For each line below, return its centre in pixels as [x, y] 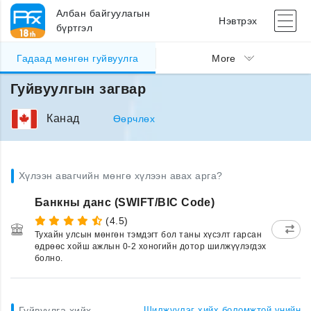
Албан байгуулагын [103, 13]
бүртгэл [75, 28]
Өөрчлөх [134, 119]
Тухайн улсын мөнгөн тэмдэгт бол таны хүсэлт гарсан [149, 234]
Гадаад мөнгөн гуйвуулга [78, 59]
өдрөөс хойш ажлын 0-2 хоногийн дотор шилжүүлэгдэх [151, 246]
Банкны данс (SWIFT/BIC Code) [125, 202]
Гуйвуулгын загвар [78, 89]
